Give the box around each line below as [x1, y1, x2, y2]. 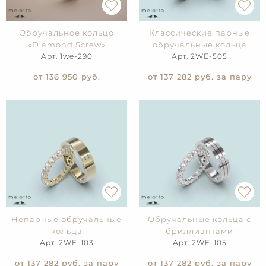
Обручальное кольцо [19, 28, 114, 38]
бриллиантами [166, 226, 233, 236]
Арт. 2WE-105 [172, 238, 227, 248]
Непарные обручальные [11, 214, 122, 224]
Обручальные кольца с [148, 214, 251, 224]
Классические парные [149, 28, 250, 38]
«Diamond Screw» [27, 40, 106, 50]
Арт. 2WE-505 [172, 52, 227, 61]
